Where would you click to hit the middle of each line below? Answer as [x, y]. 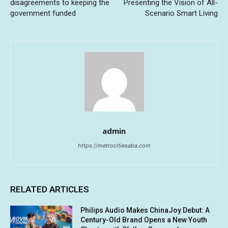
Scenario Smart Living [181, 13]
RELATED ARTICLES [50, 190]
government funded [43, 13]
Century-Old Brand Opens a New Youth [144, 220]
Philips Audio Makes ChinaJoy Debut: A [145, 210]
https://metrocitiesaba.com [114, 146]
